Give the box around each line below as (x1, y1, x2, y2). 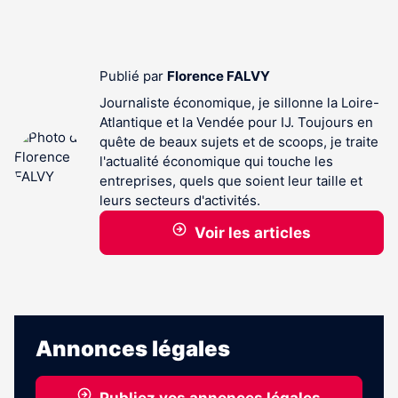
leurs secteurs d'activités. (99, 192, 260, 209)
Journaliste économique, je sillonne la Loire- (99, 94, 379, 111)
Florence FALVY (167, 68, 270, 84)
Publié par (99, 68, 167, 84)
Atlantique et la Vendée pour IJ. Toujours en (99, 114, 373, 131)
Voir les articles (194, 224, 311, 242)
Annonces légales (36, 336, 230, 362)
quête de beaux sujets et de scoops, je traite (99, 133, 378, 150)
